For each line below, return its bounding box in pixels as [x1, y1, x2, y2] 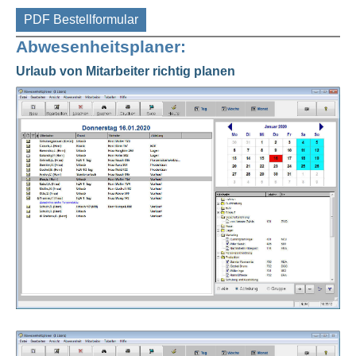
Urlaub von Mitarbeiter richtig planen [16, 64, 235, 78]
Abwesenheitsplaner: [16, 37, 186, 56]
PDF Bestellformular [24, 13, 138, 27]
